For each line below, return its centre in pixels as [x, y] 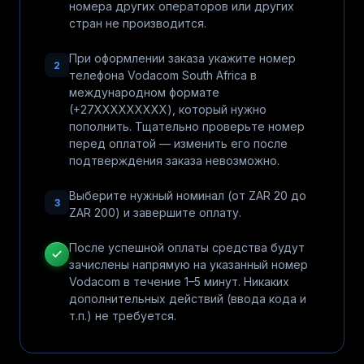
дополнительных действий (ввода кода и [188, 299]
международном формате [144, 92]
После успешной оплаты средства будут [187, 247]
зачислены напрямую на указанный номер [188, 264]
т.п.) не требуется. [123, 316]
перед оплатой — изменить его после [178, 143]
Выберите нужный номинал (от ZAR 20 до [188, 195]
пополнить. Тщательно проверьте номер [187, 126]
